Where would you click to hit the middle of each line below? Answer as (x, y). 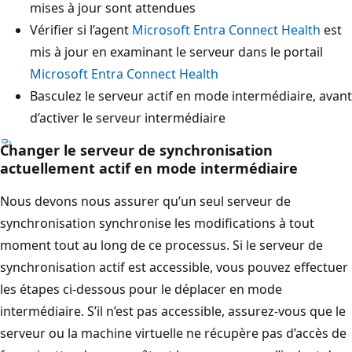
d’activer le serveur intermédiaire (128, 117)
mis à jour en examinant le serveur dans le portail (176, 51)
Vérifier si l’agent (81, 29)
